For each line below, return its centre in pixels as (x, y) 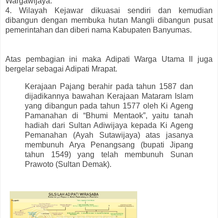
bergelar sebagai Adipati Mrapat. (61, 69)
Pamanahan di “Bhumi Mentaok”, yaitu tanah (109, 115)
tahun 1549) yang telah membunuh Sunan (109, 154)
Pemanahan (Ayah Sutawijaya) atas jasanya (109, 135)
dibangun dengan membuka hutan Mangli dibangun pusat (109, 20)
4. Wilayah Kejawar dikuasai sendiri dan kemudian (109, 11)
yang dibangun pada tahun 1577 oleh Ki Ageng (109, 106)
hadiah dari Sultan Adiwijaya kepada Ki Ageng (109, 125)
